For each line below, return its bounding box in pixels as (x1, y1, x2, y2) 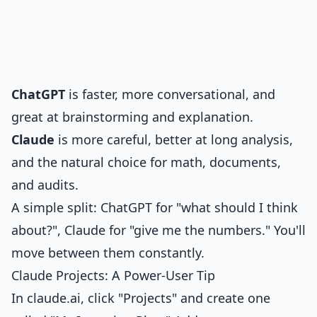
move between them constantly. (11, 244, 204, 261)
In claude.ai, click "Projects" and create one (11, 289, 270, 306)
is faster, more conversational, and (65, 86, 275, 103)
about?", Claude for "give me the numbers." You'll (11, 221, 306, 238)
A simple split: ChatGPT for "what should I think (11, 199, 298, 216)
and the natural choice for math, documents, (11, 154, 281, 171)
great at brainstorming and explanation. (11, 108, 253, 125)
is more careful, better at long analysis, (54, 131, 293, 148)
